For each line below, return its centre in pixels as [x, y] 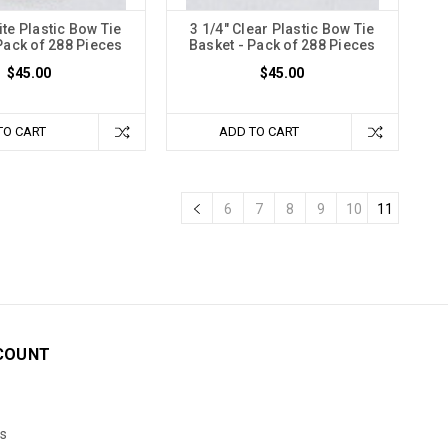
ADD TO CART [258, 132]
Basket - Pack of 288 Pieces [282, 45]
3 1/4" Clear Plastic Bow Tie [282, 29]
